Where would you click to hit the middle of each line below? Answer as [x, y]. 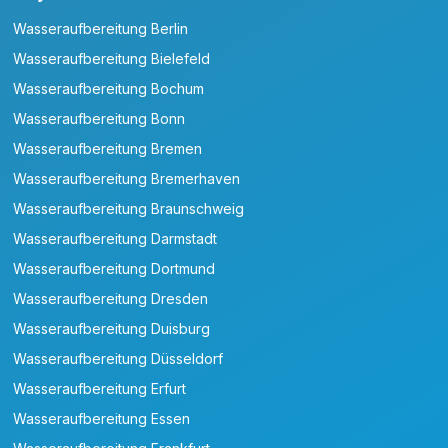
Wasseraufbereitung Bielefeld [112, 59]
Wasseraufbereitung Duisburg [112, 329]
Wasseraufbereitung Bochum [109, 89]
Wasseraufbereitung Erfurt [100, 389]
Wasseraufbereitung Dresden [111, 299]
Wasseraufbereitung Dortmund [114, 269]
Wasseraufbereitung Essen [102, 419]
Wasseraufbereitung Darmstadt [115, 239]
